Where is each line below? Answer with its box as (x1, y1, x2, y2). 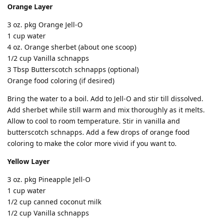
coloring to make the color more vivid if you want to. (7, 139, 177, 148)
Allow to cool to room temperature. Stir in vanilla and (7, 116, 180, 126)
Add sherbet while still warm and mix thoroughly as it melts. (7, 105, 205, 114)
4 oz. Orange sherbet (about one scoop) (7, 42, 136, 52)
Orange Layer (7, 2, 53, 11)
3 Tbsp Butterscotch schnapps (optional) (7, 65, 139, 74)
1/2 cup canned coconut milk (7, 197, 101, 206)
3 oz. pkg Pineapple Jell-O (7, 175, 91, 184)
